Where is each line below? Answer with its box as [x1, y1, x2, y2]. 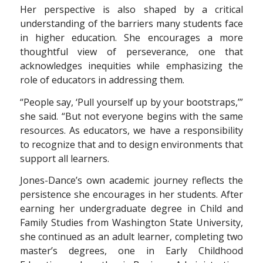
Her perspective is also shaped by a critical [19, 3, 244, 16]
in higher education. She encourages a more [19, 31, 244, 45]
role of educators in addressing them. [19, 73, 184, 87]
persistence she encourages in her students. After [19, 188, 244, 201]
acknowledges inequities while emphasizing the [19, 59, 244, 73]
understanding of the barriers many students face [19, 17, 244, 31]
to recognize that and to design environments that [19, 137, 244, 151]
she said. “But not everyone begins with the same [19, 109, 244, 123]
